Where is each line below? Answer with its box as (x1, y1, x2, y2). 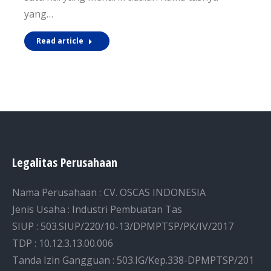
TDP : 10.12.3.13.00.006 (12, 236, 113, 250)
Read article (36, 35, 83, 46)
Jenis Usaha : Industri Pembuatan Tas (12, 202, 182, 216)
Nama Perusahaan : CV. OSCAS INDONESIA (12, 185, 206, 199)
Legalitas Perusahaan (12, 154, 117, 171)
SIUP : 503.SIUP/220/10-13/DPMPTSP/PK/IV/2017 (12, 219, 233, 233)
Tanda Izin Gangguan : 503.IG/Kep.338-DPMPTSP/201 (12, 253, 254, 267)
